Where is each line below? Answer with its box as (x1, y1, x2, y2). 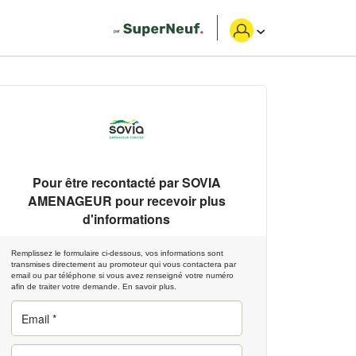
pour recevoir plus (111, 192, 226, 210)
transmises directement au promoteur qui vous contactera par (10, 260, 236, 269)
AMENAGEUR (27, 192, 112, 210)
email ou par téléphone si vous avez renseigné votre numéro (10, 271, 234, 280)
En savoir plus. (122, 282, 176, 291)
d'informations (83, 210, 171, 228)
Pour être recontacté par (32, 173, 182, 192)
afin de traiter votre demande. (10, 282, 122, 291)
